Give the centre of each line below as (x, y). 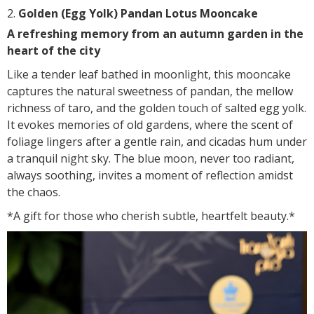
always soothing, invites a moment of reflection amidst (150, 175)
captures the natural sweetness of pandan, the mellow (150, 91)
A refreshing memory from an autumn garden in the (155, 33)
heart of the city (54, 50)
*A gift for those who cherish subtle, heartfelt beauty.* (151, 216)
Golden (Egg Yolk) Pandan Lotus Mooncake (138, 13)
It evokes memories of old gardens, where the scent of (150, 124)
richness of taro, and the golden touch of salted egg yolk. (157, 108)
